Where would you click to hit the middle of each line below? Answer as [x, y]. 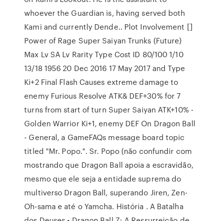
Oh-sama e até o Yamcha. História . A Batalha [104, 206]
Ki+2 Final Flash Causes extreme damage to [101, 82]
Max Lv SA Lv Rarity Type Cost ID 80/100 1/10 [104, 54]
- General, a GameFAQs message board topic [105, 137]
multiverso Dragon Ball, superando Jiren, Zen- [106, 192]
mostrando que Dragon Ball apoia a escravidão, [109, 165]
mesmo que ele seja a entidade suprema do [103, 179]
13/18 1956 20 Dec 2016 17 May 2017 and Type [105, 68]
